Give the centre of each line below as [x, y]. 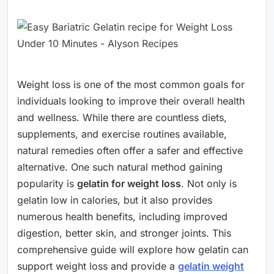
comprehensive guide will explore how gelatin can [133, 250]
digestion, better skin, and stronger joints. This [124, 233]
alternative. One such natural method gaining [120, 167]
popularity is [47, 183]
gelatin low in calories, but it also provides [115, 200]
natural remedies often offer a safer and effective [130, 150]
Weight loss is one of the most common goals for [131, 84]
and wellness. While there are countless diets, [122, 117]
